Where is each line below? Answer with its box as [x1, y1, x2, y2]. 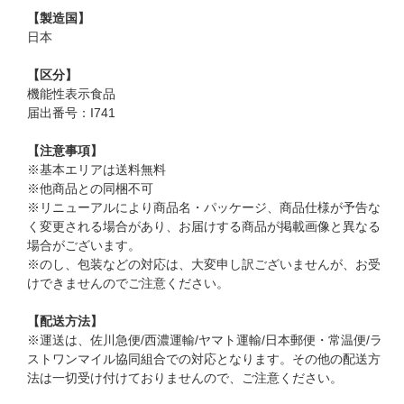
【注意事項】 [27, 143, 104, 158]
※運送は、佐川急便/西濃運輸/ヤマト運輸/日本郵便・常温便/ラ [27, 333, 383, 347]
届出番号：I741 [27, 106, 116, 120]
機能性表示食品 [27, 87, 116, 101]
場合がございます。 [27, 238, 142, 252]
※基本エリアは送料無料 [27, 162, 167, 177]
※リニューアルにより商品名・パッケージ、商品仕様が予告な [27, 200, 381, 215]
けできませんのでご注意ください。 [27, 276, 230, 290]
